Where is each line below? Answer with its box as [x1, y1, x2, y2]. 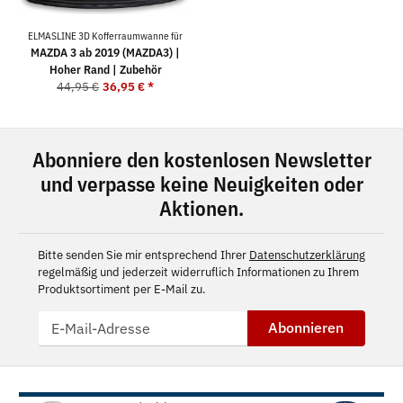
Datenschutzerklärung [249, 246, 365, 263]
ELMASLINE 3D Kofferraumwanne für [28, 30, 183, 43]
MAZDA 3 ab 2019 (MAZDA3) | [31, 45, 180, 61]
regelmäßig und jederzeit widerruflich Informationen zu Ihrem [38, 264, 359, 280]
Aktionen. [159, 194, 244, 221]
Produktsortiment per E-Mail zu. [38, 281, 206, 297]
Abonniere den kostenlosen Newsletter [31, 146, 372, 173]
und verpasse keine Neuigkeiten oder [40, 170, 363, 197]
